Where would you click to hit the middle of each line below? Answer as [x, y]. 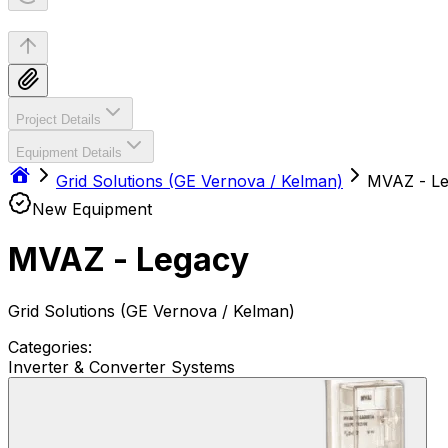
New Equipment [92, 209]
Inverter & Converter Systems [121, 366]
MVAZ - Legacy [128, 260]
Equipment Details [69, 152]
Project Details [58, 119]
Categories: [50, 346]
